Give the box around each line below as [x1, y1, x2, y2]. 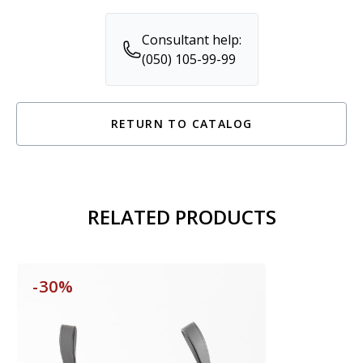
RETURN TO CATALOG [110, 115, 253, 131]
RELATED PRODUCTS [87, 203, 276, 230]
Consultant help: [141, 30, 241, 49]
